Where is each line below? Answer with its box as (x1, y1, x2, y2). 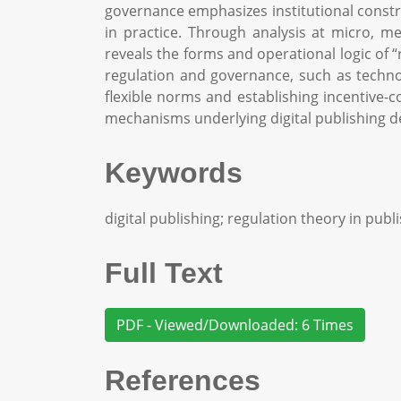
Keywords (105, 157, 243, 189)
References (105, 364, 260, 397)
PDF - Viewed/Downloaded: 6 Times (116, 315, 354, 335)
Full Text (105, 257, 223, 289)
